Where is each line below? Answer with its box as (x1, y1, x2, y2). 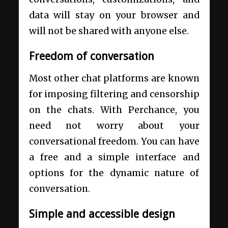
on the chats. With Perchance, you (28, 104, 199, 116)
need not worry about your (28, 120, 199, 132)
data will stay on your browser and (28, 9, 199, 21)
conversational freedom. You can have (28, 136, 199, 148)
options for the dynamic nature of (28, 167, 199, 179)
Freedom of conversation (28, 49, 154, 63)
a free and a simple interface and (28, 152, 199, 163)
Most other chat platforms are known (28, 73, 199, 84)
